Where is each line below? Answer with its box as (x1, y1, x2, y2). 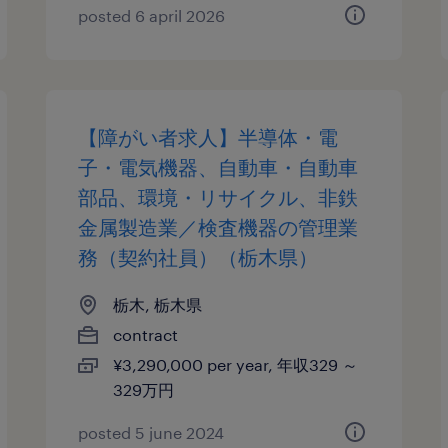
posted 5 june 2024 (78, 423, 225, 442)
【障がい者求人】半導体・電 (78, 125, 339, 149)
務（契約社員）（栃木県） (78, 245, 319, 269)
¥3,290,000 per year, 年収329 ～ (113, 355, 359, 374)
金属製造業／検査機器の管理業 (78, 215, 359, 239)
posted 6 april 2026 (78, 6, 226, 25)
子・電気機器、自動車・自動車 (78, 155, 359, 179)
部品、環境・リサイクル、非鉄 (78, 185, 359, 209)
